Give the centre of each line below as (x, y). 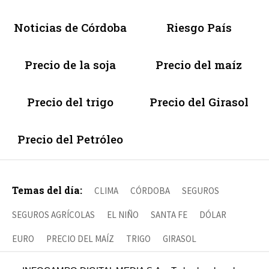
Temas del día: (47, 190)
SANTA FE (169, 215)
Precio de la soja (70, 65)
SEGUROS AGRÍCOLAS (53, 215)
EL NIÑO (123, 215)
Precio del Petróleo (70, 139)
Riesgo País (199, 28)
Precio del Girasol (199, 102)
